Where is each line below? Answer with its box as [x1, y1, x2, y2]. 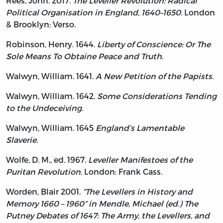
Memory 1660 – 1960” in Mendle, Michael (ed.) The [6, 198, 198, 208]
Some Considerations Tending [97, 91, 217, 101]
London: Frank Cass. [82, 166, 162, 176]
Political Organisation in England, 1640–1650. [6, 7, 182, 17]
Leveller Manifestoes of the [88, 154, 193, 164]
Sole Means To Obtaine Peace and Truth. [6, 51, 163, 61]
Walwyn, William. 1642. [6, 91, 97, 101]
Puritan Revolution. [6, 166, 82, 176]
